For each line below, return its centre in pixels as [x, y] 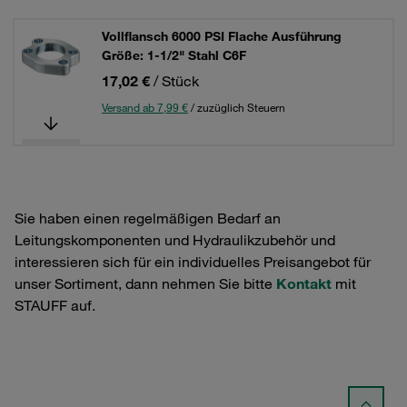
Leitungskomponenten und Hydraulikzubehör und [175, 240]
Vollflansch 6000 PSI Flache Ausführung [222, 36]
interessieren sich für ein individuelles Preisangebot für [193, 262]
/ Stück [176, 81]
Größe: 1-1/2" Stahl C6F [174, 55]
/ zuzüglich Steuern [237, 107]
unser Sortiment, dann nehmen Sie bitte [145, 283]
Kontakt [304, 283]
